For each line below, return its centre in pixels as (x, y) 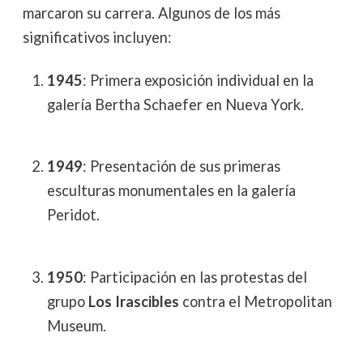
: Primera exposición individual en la (198, 81)
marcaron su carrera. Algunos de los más (151, 13)
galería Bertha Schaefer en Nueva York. (175, 105)
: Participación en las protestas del (194, 277)
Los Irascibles (133, 301)
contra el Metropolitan (255, 301)
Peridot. (73, 215)
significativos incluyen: (97, 37)
